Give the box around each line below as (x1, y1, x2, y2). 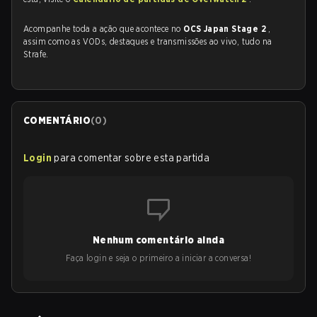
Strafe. (23, 49, 49, 59)
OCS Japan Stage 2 (183, 23, 269, 34)
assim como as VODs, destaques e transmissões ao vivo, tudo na (23, 36, 272, 47)
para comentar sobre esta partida (54, 152, 210, 163)
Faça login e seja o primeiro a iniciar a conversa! (66, 253, 251, 263)
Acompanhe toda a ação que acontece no (23, 23, 184, 34)
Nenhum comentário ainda (92, 234, 225, 246)
